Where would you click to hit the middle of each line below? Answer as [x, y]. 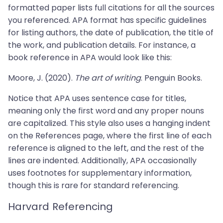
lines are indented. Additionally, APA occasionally [102, 161]
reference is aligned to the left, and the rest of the [106, 148]
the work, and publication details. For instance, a [102, 45]
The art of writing [108, 78]
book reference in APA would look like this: [90, 57]
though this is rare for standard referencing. [94, 185]
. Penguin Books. [171, 78]
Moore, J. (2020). [41, 78]
